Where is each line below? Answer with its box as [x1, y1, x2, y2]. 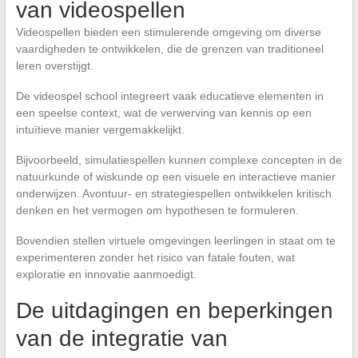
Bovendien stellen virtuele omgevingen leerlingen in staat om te [15, 233, 336, 247]
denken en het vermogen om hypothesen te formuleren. [15, 203, 302, 217]
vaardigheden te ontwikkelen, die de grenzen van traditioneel [15, 42, 324, 55]
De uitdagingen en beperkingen [15, 297, 333, 323]
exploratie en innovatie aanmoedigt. [15, 267, 197, 280]
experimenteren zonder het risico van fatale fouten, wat [15, 250, 295, 264]
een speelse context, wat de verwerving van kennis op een [15, 105, 312, 119]
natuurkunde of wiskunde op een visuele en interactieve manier [15, 169, 336, 183]
